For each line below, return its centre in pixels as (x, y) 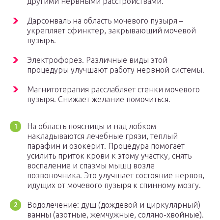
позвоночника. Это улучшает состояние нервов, (116, 176)
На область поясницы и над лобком (92, 126)
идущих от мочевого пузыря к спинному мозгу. (114, 185)
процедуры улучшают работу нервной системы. (116, 70)
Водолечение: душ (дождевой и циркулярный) (114, 205)
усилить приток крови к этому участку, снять (109, 156)
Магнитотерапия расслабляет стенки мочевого (113, 90)
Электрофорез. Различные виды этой (97, 60)
